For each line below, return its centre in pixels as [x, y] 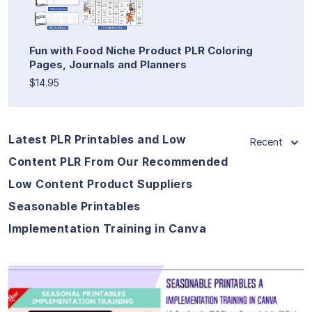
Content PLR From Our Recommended [118, 161]
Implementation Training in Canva [107, 228]
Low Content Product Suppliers [101, 184]
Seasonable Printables [75, 206]
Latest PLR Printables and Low [97, 139]
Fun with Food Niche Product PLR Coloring [141, 50]
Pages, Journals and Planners [108, 64]
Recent [266, 141]
